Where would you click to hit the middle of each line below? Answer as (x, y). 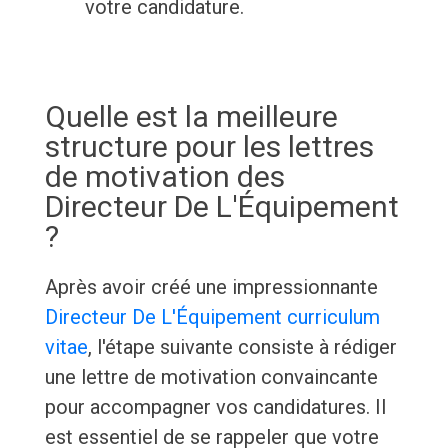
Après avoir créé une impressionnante (211, 287)
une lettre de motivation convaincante (211, 377)
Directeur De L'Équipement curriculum (212, 317)
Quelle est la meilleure (191, 117)
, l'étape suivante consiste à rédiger (242, 347)
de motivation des (164, 177)
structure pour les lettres (209, 147)
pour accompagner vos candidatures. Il (215, 407)
